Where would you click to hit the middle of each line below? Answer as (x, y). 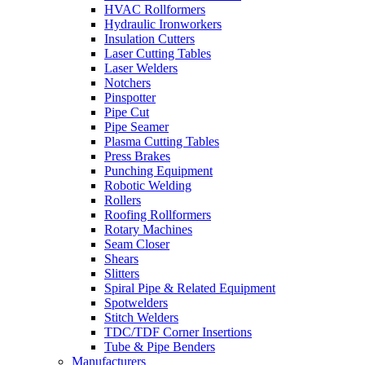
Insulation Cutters (150, 38)
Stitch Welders (141, 317)
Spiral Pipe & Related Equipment (190, 288)
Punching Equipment (158, 170)
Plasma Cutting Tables (162, 141)
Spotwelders (136, 302)
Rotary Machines (148, 229)
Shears (121, 258)
